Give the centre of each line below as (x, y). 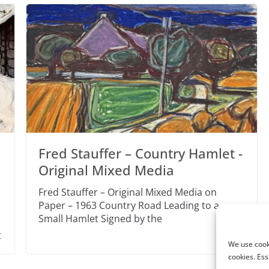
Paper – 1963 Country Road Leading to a (128, 205)
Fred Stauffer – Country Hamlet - (140, 153)
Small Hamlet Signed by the (100, 218)
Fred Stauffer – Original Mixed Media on (127, 192)
